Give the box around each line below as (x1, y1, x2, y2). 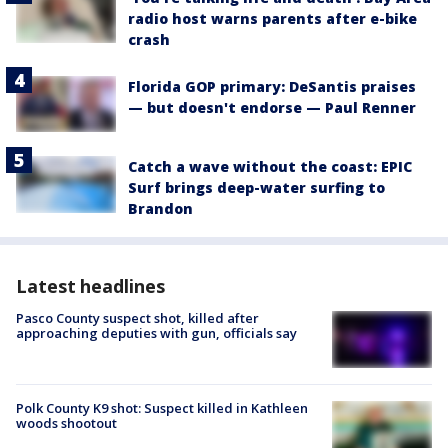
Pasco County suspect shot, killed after (16, 309, 259, 328)
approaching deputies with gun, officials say (16, 324, 297, 343)
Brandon (128, 199, 193, 219)
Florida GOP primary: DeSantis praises (128, 77, 416, 97)
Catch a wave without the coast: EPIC (128, 157, 412, 177)
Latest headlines (16, 274, 165, 299)
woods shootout (16, 413, 117, 432)
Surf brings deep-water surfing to (128, 178, 385, 198)
